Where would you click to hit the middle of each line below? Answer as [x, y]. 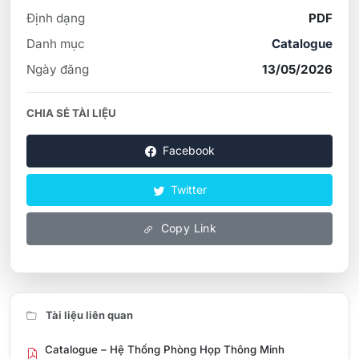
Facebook [187, 151]
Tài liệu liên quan [88, 315]
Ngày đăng [58, 70]
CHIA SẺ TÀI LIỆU [71, 113]
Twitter [187, 189]
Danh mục [56, 44]
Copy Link [187, 228]
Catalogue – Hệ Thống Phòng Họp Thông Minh [165, 350]
